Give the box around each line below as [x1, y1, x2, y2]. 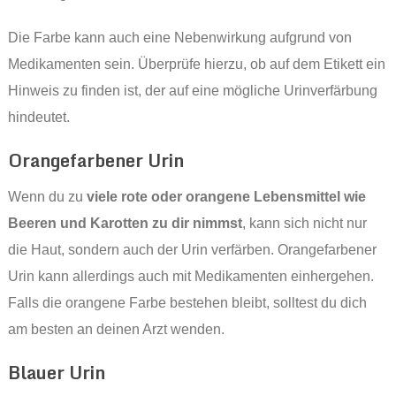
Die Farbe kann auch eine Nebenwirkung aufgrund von [7, 30, 352, 46]
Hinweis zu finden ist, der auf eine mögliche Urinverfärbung [7, 83, 377, 99]
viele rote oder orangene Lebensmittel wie [86, 189, 366, 205]
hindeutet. [7, 110, 70, 126]
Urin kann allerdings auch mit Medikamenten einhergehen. [7, 269, 374, 285]
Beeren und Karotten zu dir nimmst [7, 216, 242, 232]
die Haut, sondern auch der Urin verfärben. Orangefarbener [7, 242, 377, 258]
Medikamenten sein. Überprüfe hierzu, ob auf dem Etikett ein [7, 57, 385, 72]
